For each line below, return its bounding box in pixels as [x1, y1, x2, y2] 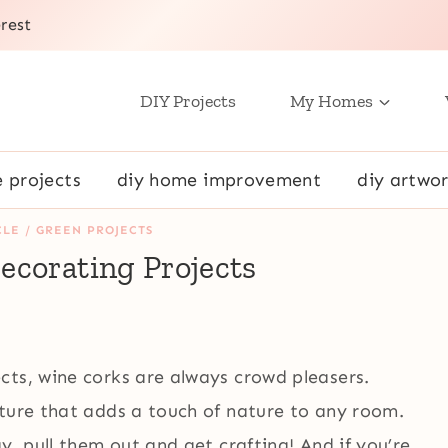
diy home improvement [116, 168, 322, 191]
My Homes [290, 90, 373, 112]
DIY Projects [140, 90, 236, 112]
